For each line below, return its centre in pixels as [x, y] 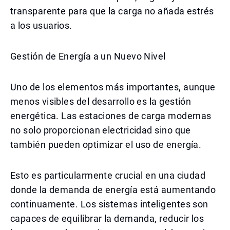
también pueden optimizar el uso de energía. [106, 145]
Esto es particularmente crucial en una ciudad [108, 175]
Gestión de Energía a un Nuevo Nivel [88, 56]
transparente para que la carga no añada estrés [112, 11]
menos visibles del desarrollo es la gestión [101, 101]
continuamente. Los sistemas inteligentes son [109, 204]
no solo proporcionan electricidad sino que [101, 130]
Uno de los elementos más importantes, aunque [113, 87]
